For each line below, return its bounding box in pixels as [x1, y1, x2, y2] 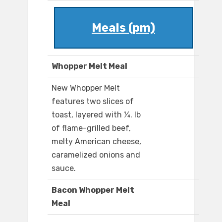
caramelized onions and [52, 150, 140, 160]
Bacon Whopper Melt [52, 185, 134, 195]
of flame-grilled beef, [52, 123, 131, 133]
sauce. [52, 164, 76, 173]
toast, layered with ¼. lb [52, 110, 141, 120]
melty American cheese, [52, 137, 141, 147]
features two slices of [52, 97, 134, 107]
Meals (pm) [92, 21, 155, 35]
